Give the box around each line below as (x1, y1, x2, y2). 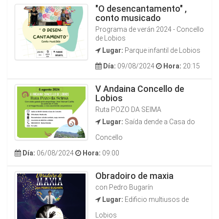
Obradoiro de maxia (95, 171, 174, 181)
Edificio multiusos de (123, 196, 189, 203)
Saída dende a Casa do (123, 118, 195, 126)
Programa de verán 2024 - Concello (95, 25, 204, 33)
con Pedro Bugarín (95, 183, 153, 191)
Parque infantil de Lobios (123, 46, 200, 54)
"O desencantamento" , (95, 3, 187, 14)
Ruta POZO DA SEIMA (95, 106, 161, 113)
